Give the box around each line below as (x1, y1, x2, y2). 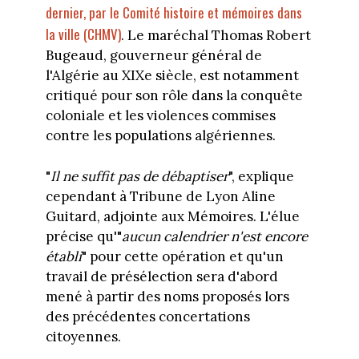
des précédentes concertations (45, 307, 250, 325)
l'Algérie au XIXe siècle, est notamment (45, 67, 299, 85)
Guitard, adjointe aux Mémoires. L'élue (45, 207, 300, 225)
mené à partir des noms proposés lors (45, 287, 289, 305)
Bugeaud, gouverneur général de (45, 46, 262, 65)
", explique (228, 167, 294, 185)
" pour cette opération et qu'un (81, 247, 284, 265)
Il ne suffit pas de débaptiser (50, 167, 228, 185)
